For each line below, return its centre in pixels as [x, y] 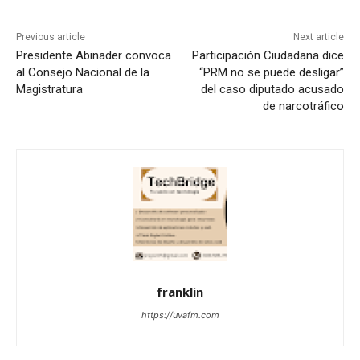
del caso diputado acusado [272, 90]
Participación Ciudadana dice [268, 56]
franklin [180, 292]
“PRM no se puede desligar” [271, 73]
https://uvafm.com [180, 315]
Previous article [51, 37]
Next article [318, 37]
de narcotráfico [303, 106]
